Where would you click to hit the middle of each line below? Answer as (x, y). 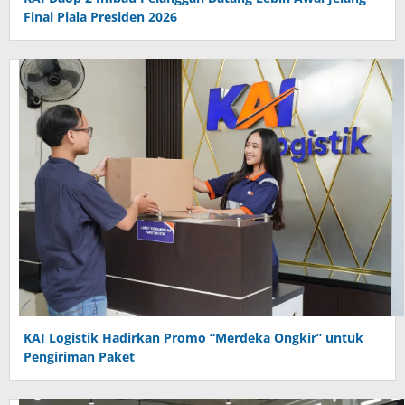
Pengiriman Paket (79, 357)
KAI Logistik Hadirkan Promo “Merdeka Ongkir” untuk (193, 338)
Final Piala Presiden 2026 (100, 17)
